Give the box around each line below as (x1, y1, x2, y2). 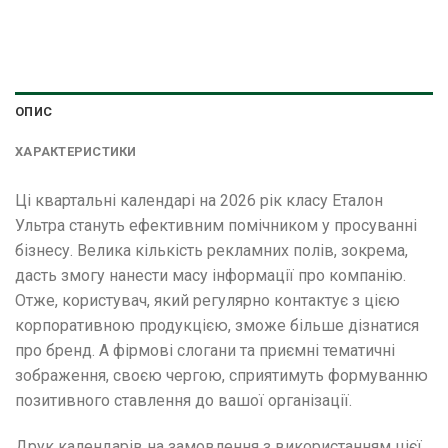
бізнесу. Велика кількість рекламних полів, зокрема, (15, 240, 408, 260)
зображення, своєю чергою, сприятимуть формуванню (15, 365, 428, 385)
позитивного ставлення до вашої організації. (15, 390, 352, 410)
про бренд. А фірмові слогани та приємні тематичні (15, 340, 395, 360)
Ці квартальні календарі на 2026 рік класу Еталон (15, 190, 383, 210)
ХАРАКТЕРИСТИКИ (15, 143, 137, 159)
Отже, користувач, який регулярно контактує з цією (15, 290, 400, 310)
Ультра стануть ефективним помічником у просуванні (15, 215, 417, 235)
